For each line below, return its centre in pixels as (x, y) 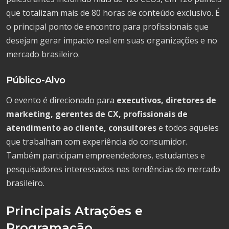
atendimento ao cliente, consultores (81, 128)
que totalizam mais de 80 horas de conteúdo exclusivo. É (113, 13)
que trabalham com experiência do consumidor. (97, 141)
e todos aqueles (188, 128)
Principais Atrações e (74, 211)
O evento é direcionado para (61, 100)
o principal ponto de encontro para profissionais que (107, 26)
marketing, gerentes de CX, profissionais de (97, 114)
